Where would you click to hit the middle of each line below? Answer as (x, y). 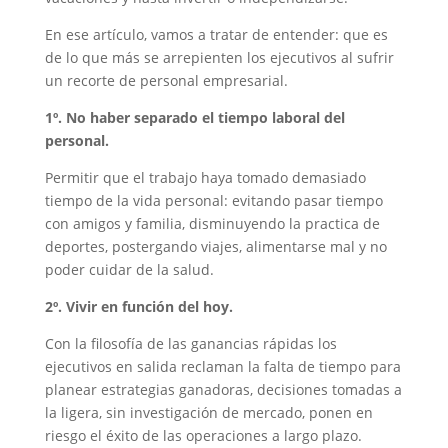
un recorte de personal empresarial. (168, 80)
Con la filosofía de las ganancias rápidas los (190, 343)
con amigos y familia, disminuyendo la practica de (212, 223)
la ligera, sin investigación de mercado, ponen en (208, 412)
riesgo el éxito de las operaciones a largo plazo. (203, 435)
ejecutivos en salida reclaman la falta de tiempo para (222, 366)
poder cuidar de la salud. (129, 269)
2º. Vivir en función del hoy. (138, 306)
